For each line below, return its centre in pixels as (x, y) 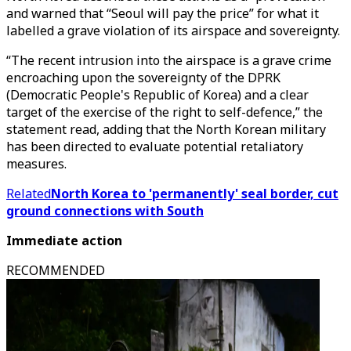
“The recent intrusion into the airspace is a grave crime (169, 60)
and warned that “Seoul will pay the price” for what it (163, 13)
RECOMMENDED (56, 270)
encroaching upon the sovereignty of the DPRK (143, 78)
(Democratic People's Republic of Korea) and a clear (157, 95)
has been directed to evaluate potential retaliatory (155, 147)
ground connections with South (105, 211)
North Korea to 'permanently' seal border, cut (195, 194)
